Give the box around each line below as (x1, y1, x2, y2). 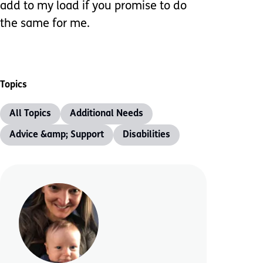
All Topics (9, 109, 51, 119)
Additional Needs (70, 109, 143, 119)
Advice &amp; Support (9, 130, 104, 140)
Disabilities (123, 130, 170, 140)
